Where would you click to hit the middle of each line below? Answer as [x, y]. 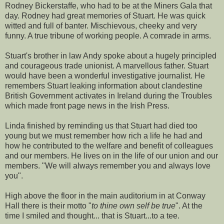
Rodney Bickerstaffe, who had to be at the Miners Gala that [108, 5]
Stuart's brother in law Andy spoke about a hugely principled [111, 55]
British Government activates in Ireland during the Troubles [108, 95]
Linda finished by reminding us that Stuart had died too [101, 125]
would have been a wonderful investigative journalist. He [105, 75]
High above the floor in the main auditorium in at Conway [105, 195]
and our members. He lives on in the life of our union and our [111, 155]
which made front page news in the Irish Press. [87, 105]
